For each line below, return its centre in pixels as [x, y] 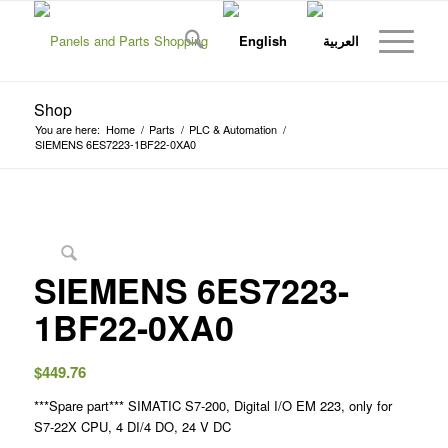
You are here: [67, 129]
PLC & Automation [232, 129]
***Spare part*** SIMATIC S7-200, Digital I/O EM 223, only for [212, 406]
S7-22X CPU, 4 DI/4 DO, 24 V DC [132, 427]
